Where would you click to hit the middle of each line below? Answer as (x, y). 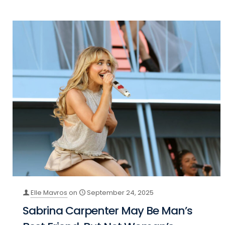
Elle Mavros (49, 193)
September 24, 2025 (121, 193)
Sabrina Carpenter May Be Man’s (108, 211)
